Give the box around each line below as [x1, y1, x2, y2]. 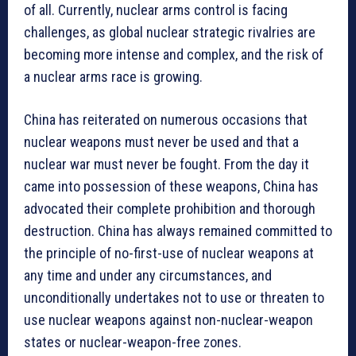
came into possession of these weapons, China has [24, 177, 319, 195]
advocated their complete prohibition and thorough [24, 199, 315, 217]
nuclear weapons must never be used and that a [24, 133, 299, 150]
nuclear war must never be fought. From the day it [24, 155, 309, 172]
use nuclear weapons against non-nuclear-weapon [24, 311, 313, 328]
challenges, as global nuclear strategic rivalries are [24, 23, 315, 41]
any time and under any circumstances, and [24, 266, 272, 284]
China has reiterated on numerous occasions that [24, 110, 308, 128]
